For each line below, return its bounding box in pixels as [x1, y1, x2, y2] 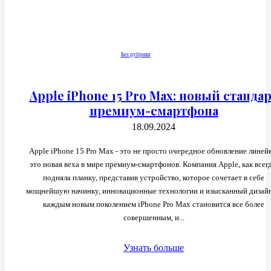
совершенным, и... [123, 212, 184, 222]
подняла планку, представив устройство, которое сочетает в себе [43, 172, 264, 182]
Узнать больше [123, 242, 184, 253]
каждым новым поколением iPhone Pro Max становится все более [43, 199, 264, 209]
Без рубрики [120, 51, 151, 57]
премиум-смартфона [89, 102, 218, 119]
